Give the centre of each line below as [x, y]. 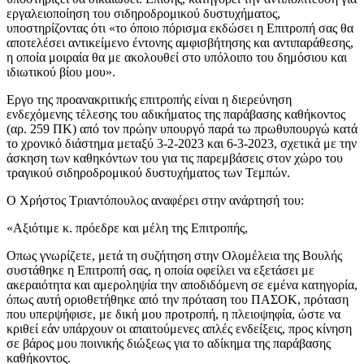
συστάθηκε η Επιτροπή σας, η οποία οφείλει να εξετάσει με [160, 270]
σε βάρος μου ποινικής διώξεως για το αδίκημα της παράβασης [169, 343]
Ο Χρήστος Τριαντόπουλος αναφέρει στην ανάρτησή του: [155, 200]
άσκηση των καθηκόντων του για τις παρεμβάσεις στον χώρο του [175, 158]
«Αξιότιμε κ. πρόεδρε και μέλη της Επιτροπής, [127, 227]
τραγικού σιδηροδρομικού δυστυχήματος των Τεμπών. [148, 172]
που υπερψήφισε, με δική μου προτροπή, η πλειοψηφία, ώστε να [173, 314]
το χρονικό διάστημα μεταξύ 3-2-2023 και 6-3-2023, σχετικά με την [182, 143]
